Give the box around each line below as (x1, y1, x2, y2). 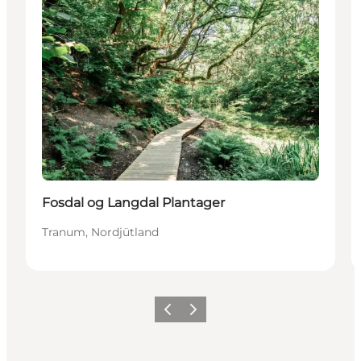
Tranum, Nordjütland (42, 224, 159, 239)
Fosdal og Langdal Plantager (42, 194, 225, 210)
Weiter (182, 308, 214, 321)
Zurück (156, 308, 192, 321)
